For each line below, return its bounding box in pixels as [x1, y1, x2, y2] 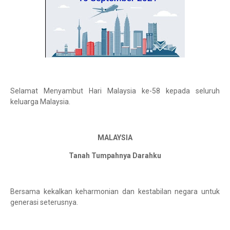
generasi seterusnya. [10, 198, 78, 206]
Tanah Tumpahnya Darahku [69, 151, 161, 160]
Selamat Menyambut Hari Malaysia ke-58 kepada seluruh [10, 87, 220, 95]
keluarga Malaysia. [10, 98, 70, 106]
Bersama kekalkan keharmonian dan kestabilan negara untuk [10, 187, 220, 196]
